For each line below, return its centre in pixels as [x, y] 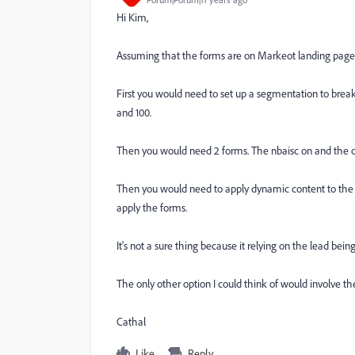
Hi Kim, [132, 17]
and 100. [134, 112]
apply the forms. [152, 207]
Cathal [131, 321]
